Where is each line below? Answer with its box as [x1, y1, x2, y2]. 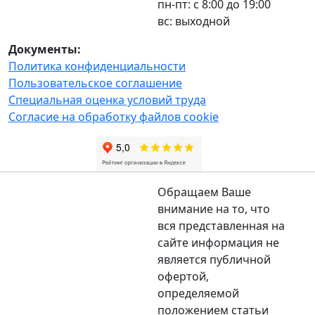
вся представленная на [157, 217, 285, 233]
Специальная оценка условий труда [8, 91, 206, 108]
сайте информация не [157, 234, 279, 250]
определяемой [157, 285, 239, 301]
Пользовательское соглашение [8, 75, 182, 91]
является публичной [157, 251, 271, 267]
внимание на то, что [157, 200, 270, 217]
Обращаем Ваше [157, 184, 251, 200]
